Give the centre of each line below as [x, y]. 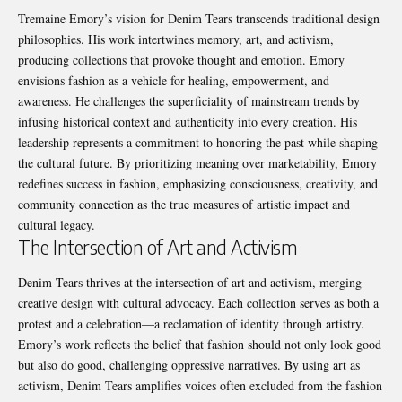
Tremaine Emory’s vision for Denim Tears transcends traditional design [199, 18]
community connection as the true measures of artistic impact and [184, 204]
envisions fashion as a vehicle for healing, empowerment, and [174, 80]
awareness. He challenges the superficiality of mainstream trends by [189, 100]
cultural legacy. [57, 224]
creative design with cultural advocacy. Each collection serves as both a [198, 303]
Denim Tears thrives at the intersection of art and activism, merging [190, 283]
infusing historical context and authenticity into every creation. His [188, 121]
